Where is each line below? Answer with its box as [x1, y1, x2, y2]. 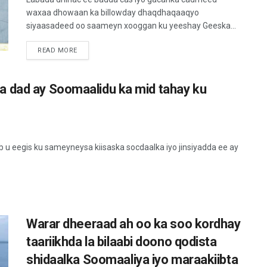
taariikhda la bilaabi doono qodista [26, 234, 217, 250]
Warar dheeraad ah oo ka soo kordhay [26, 216, 241, 232]
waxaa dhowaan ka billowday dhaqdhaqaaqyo [26, 8, 199, 18]
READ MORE [38, 46, 77, 55]
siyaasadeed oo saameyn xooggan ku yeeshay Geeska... [26, 21, 236, 31]
